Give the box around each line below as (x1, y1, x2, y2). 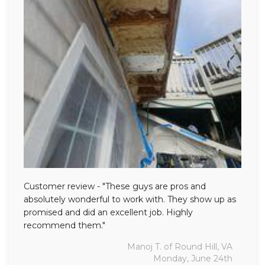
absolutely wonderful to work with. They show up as (24, 193, 236, 205)
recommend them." (24, 219, 105, 231)
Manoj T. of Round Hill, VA (127, 241, 232, 252)
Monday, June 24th (153, 253, 232, 264)
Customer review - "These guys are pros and (24, 180, 206, 192)
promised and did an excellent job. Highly (24, 206, 193, 218)
